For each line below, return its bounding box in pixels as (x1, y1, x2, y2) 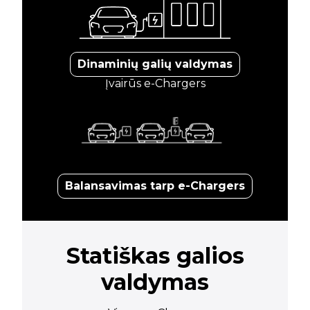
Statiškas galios (66, 242, 244, 270)
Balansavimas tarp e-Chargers (65, 179, 245, 193)
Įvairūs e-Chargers (104, 77, 206, 91)
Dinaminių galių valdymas (77, 57, 232, 71)
